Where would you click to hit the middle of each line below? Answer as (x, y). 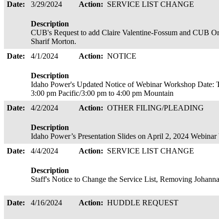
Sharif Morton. (55, 41)
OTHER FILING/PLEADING (156, 108)
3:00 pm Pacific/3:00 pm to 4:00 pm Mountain (103, 93)
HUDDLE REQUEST (144, 203)
